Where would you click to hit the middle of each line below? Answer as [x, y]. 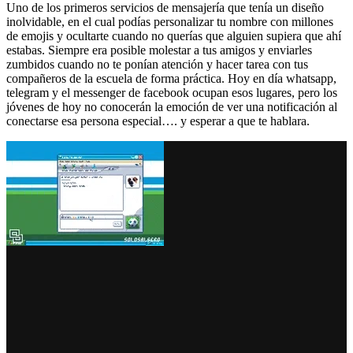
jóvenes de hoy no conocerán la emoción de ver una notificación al [172, 106]
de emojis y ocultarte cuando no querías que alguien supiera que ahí [174, 35]
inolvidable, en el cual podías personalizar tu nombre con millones [170, 21]
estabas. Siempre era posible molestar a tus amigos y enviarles [159, 50]
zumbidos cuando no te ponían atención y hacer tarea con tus [157, 64]
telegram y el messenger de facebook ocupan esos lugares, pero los [172, 92]
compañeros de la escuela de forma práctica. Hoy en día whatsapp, [171, 78]
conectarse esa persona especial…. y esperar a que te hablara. [158, 121]
